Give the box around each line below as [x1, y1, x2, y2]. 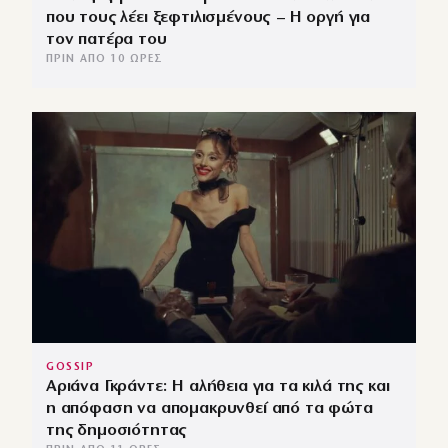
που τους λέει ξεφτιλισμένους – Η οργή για [46, 9, 371, 27]
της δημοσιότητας [46, 421, 187, 439]
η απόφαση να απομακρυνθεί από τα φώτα [46, 399, 373, 417]
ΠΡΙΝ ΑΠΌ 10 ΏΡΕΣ [46, 54, 164, 66]
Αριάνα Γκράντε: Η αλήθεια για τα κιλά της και [46, 377, 390, 395]
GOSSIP [46, 361, 95, 373]
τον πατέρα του [46, 31, 167, 49]
